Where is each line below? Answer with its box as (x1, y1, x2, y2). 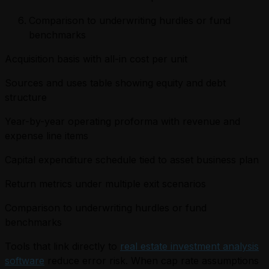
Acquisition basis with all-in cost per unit (5, 52, 187, 65)
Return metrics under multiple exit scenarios (5, 177, 206, 190)
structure (5, 91, 47, 103)
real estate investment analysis (120, 240, 259, 252)
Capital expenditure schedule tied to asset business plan (5, 153, 259, 166)
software (5, 254, 44, 267)
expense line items (5, 129, 88, 142)
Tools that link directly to (5, 240, 120, 252)
